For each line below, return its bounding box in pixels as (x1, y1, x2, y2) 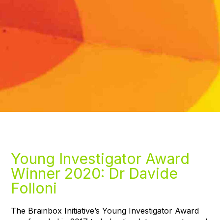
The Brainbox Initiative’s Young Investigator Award (11, 206, 199, 216)
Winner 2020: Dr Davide (11, 165, 178, 183)
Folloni (11, 179, 57, 197)
